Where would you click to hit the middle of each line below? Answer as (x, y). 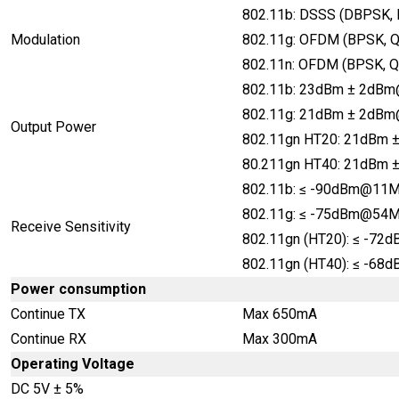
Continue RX (49, 339)
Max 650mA (280, 314)
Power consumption (78, 289)
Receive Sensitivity (71, 227)
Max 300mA (280, 339)
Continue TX (48, 314)
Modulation (45, 40)
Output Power (53, 127)
